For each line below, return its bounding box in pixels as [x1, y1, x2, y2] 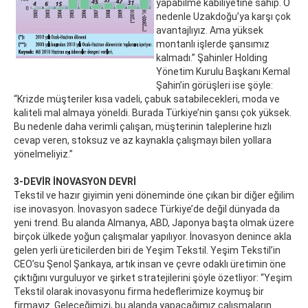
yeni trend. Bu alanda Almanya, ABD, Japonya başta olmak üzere [14, 217, 294, 229]
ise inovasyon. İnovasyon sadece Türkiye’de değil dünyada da [14, 203, 280, 215]
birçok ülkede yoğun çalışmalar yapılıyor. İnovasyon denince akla [14, 231, 291, 243]
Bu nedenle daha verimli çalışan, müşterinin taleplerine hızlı [14, 121, 272, 133]
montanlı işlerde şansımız [156, 38, 269, 50]
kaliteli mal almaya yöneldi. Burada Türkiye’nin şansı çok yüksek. [14, 107, 291, 119]
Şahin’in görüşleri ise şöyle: [156, 80, 273, 91]
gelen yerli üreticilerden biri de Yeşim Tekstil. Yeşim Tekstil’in [14, 245, 280, 256]
